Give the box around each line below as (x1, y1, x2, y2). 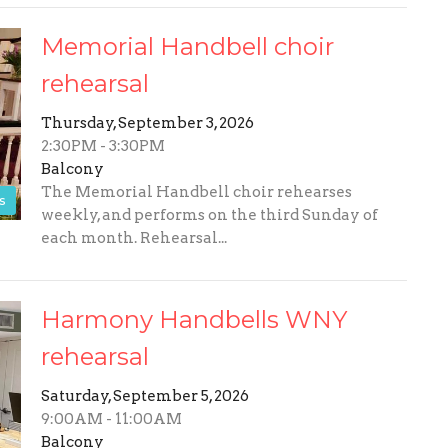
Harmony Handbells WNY (40, 305, 347, 335)
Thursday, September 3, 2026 (40, 114, 254, 133)
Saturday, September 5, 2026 (40, 387, 249, 406)
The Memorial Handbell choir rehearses (40, 183, 352, 202)
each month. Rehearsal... (40, 229, 227, 248)
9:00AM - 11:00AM (40, 410, 182, 429)
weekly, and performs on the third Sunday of (40, 206, 378, 225)
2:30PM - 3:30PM (40, 137, 165, 156)
